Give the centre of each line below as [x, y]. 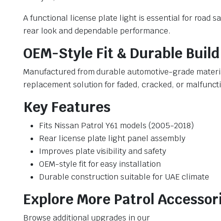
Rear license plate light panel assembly [112, 139]
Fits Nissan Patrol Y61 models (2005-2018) [116, 126]
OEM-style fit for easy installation [100, 164]
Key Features [67, 107]
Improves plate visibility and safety [103, 151]
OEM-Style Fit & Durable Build [121, 54]
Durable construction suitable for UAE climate [124, 177]
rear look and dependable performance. [97, 31]
